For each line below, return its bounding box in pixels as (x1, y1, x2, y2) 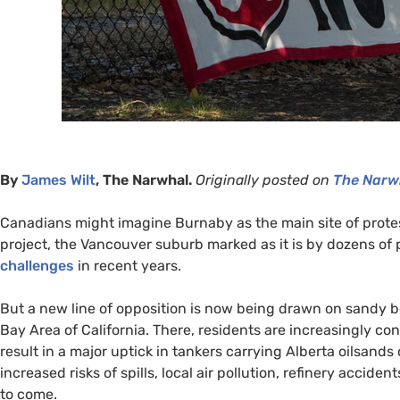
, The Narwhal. (96, 171, 192, 188)
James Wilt (21, 171, 96, 188)
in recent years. (74, 256, 181, 274)
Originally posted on (192, 171, 333, 188)
